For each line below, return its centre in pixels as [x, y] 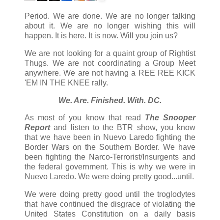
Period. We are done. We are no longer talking [110, 16]
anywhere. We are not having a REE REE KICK [110, 73]
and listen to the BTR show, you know [123, 128]
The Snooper [170, 118]
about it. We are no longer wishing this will [110, 26]
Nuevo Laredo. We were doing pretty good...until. [109, 177]
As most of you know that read [85, 118]
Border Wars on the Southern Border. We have [110, 147]
